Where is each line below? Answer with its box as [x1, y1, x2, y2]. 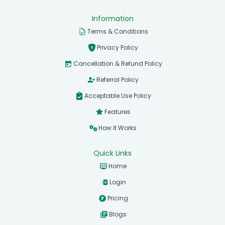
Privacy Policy [97, 43, 138, 52]
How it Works [98, 123, 137, 132]
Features [104, 107, 131, 116]
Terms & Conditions [87, 27, 148, 36]
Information [91, 13, 134, 24]
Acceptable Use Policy [84, 91, 151, 100]
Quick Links [93, 148, 132, 158]
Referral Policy [96, 75, 139, 84]
